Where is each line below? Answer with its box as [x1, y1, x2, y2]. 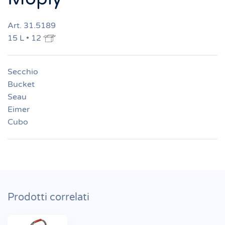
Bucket [8, 79, 35, 89]
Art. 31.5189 [8, 20, 56, 31]
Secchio [8, 66, 38, 77]
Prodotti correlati [8, 191, 89, 203]
